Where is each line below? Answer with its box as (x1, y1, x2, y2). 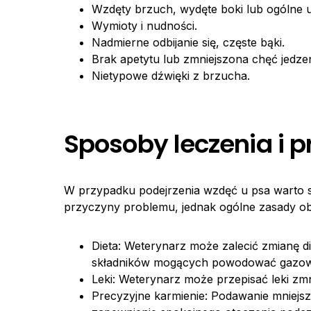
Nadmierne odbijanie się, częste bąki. (92, 35, 285, 49)
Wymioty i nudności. (92, 19, 197, 33)
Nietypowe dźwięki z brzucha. (92, 69, 250, 83)
